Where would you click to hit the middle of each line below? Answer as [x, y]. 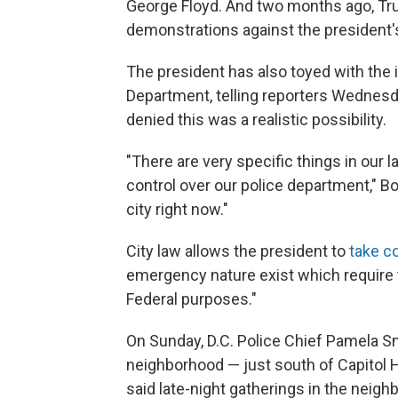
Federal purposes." [191, 299]
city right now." [177, 209]
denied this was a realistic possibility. [256, 119]
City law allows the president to [238, 251]
